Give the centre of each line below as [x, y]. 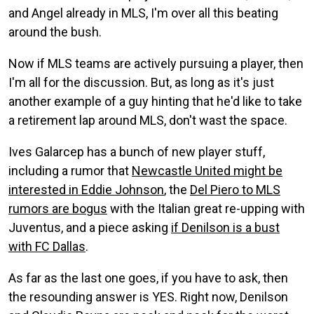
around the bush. [55, 32]
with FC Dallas [47, 246]
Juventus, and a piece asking [90, 227]
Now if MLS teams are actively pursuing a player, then [156, 63]
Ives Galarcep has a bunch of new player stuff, [137, 151]
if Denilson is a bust [225, 227]
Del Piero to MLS [235, 189]
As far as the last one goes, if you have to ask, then [148, 278]
